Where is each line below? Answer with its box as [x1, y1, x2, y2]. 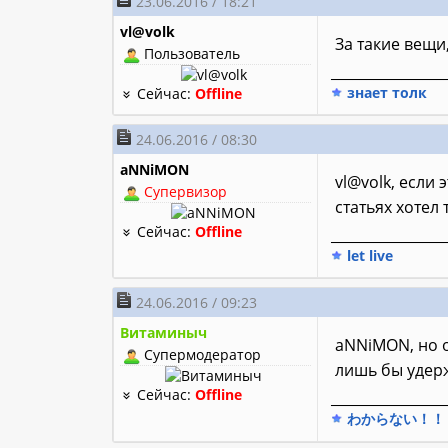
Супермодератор [140, 345, 262, 365]
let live [342, 246, 393, 266]
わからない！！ [342, 409, 445, 429]
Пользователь [140, 44, 241, 64]
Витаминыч [120, 323, 208, 343]
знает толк [342, 83, 427, 103]
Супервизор [144, 182, 228, 202]
